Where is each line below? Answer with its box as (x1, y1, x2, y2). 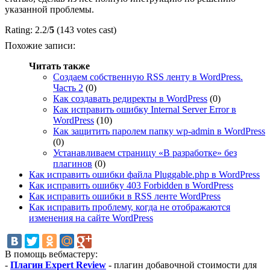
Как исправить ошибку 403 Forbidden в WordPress (29, 180, 233, 190)
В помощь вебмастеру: (5, 248, 98, 259)
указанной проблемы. (5, 4, 94, 14)
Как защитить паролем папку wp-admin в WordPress (53, 125, 265, 136)
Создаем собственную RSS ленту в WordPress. (53, 71, 243, 82)
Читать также (29, 60, 90, 71)
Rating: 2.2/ (5, 24, 49, 35)
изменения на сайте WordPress (29, 212, 153, 223)
